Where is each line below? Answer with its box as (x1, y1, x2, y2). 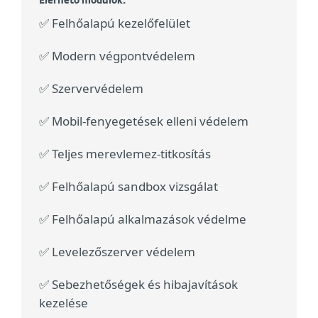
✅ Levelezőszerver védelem (39, 243, 195, 260)
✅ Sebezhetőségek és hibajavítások (39, 276, 238, 292)
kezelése (39, 295, 88, 311)
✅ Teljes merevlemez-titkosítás (39, 146, 211, 162)
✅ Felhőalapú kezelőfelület (39, 15, 190, 31)
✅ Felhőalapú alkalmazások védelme (39, 211, 246, 227)
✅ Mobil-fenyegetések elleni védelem (39, 113, 248, 129)
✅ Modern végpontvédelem (39, 48, 195, 64)
